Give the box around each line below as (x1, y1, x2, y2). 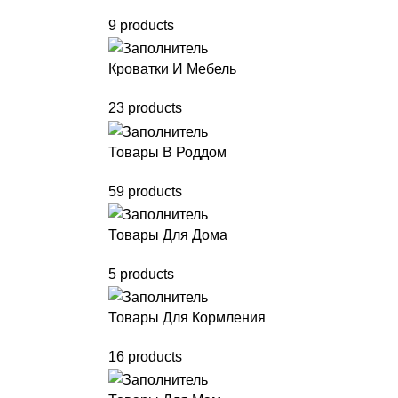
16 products (108, 349, 182, 365)
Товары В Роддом (108, 144, 227, 160)
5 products (108, 266, 174, 282)
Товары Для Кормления (108, 310, 266, 326)
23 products (108, 100, 182, 116)
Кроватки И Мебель (108, 61, 236, 77)
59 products (108, 183, 182, 199)
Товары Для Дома (108, 227, 227, 243)
